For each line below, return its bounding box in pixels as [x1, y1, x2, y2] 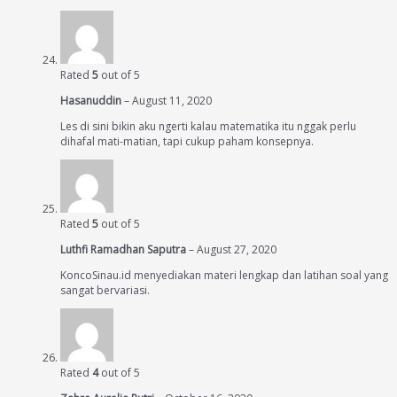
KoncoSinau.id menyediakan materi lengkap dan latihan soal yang [60, 268, 388, 284]
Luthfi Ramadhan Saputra [60, 242, 189, 258]
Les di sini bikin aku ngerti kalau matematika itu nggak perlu [60, 119, 356, 135]
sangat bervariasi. [60, 283, 150, 299]
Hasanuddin [60, 93, 124, 109]
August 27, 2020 [197, 242, 276, 258]
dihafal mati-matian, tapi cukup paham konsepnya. [60, 134, 314, 150]
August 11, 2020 [132, 93, 212, 109]
